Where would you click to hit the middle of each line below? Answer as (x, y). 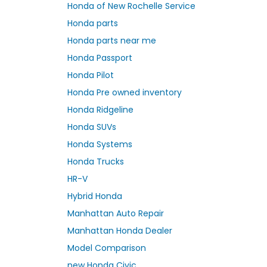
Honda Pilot (91, 75)
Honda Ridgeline (100, 109)
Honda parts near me (112, 40)
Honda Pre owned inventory (125, 92)
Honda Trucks (96, 161)
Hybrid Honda (95, 196)
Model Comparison (107, 248)
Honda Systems (100, 144)
